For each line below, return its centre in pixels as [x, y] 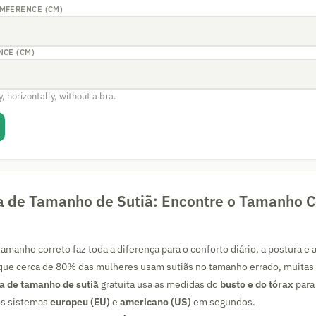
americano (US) [156, 302]
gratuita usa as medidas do [159, 284]
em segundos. [223, 302]
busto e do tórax [257, 284]
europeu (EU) [80, 302]
